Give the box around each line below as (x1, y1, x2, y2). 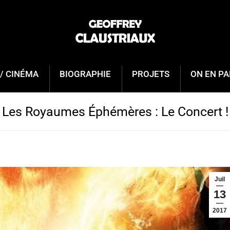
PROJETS (132, 69, 169, 79)
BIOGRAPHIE (60, 69, 111, 79)
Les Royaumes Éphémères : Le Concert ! (2, 104, 228, 119)
